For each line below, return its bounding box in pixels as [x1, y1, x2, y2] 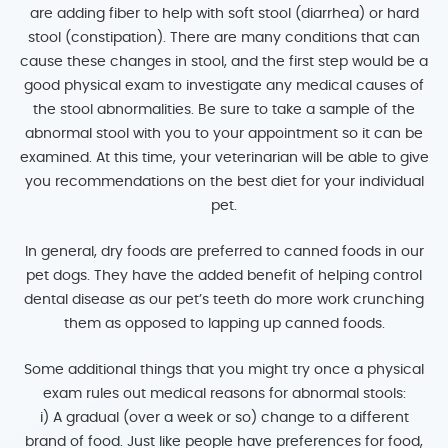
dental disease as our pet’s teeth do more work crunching [24, 293, 424, 307]
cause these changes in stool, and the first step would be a [20, 55, 428, 69]
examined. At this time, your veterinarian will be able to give [19, 151, 429, 165]
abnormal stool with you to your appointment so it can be [25, 127, 423, 141]
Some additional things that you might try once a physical [24, 363, 424, 377]
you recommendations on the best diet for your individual [24, 175, 424, 189]
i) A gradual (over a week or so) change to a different [39, 411, 409, 425]
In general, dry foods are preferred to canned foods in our [24, 245, 424, 259]
